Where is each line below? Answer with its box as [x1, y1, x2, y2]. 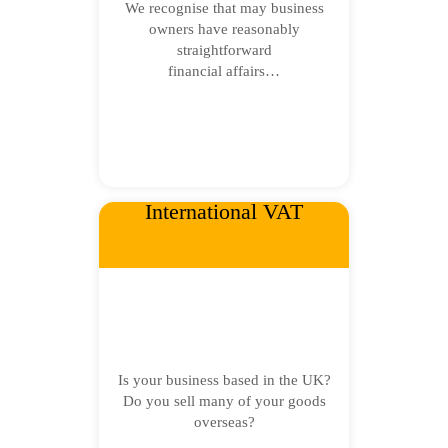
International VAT [145, 199, 303, 224]
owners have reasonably [148, 21, 300, 37]
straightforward [176, 42, 272, 58]
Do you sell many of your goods [122, 393, 326, 409]
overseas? [193, 414, 255, 430]
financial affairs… [168, 63, 280, 79]
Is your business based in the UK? [117, 372, 331, 388]
